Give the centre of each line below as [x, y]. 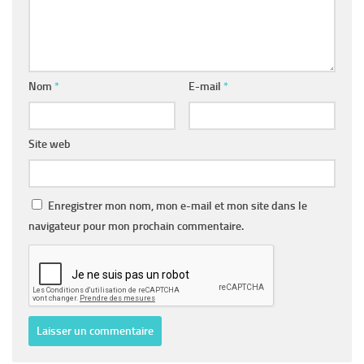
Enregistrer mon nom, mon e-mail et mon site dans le [178, 206]
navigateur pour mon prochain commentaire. [136, 227]
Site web [50, 145]
